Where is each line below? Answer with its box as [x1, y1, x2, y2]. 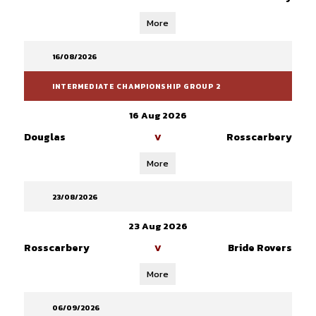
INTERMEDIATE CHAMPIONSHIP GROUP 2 [51, 81, 221, 92]
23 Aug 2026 [128, 219, 188, 233]
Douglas [23, 130, 66, 145]
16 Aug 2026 [128, 109, 187, 122]
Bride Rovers [227, 241, 292, 255]
